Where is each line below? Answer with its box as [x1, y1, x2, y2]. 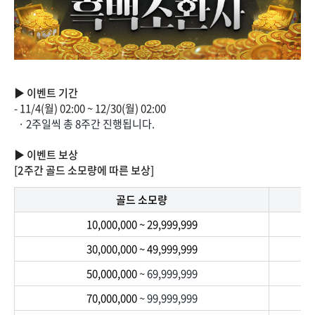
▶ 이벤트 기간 [14, 84, 78, 101]
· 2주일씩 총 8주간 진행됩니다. [14, 115, 155, 131]
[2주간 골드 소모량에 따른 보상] [14, 162, 154, 178]
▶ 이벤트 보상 [14, 146, 78, 162]
